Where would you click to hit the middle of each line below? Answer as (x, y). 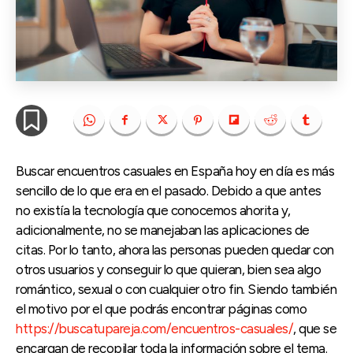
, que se (315, 328)
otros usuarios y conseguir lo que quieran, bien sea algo (168, 269)
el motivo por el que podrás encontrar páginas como (161, 308)
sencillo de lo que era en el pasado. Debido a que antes (169, 190)
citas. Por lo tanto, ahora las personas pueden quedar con (175, 249)
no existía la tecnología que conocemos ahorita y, (153, 210)
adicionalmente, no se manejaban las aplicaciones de (163, 230)
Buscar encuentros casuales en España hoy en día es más (175, 171)
